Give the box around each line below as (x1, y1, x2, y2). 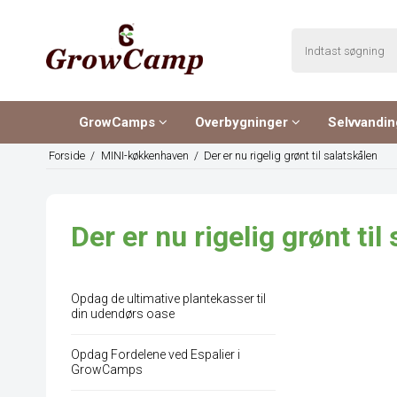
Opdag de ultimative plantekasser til (71, 292, 266, 307)
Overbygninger (194, 114, 292, 130)
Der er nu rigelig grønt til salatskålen (204, 149, 378, 163)
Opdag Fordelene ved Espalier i (71, 347, 240, 362)
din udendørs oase (71, 307, 175, 322)
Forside (49, 149, 86, 163)
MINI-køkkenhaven (100, 149, 189, 163)
